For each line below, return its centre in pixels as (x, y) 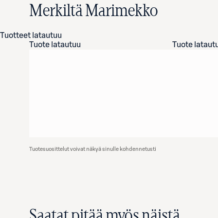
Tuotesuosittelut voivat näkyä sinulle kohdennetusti (93, 149)
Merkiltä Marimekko (93, 11)
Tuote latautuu (55, 45)
